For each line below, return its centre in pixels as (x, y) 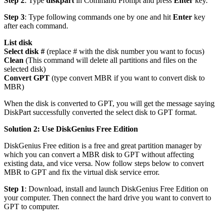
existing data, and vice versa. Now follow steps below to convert (104, 164)
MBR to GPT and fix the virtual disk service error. (82, 172)
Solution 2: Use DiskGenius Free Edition (71, 129)
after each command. (36, 26)
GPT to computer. (32, 207)
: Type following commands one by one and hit (99, 17)
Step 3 (14, 17)
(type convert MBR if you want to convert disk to (127, 78)
